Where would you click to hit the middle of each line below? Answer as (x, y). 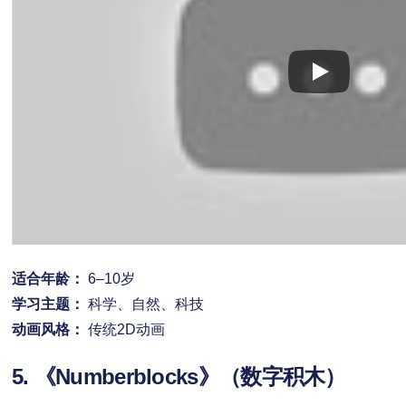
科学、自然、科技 (144, 304)
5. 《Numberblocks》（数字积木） (179, 376)
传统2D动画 (124, 329)
